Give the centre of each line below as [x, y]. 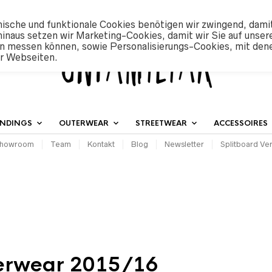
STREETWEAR [161, 123]
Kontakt [101, 144]
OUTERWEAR [84, 123]
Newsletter [184, 144]
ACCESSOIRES [241, 123]
